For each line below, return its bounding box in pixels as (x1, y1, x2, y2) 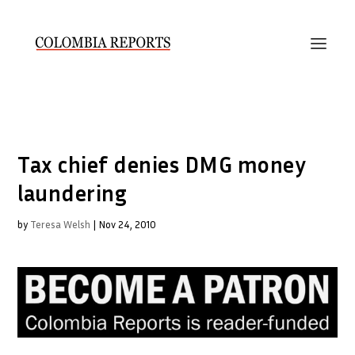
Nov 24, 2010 (98, 218, 157, 231)
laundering (17, 180, 128, 206)
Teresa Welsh (30, 218, 91, 231)
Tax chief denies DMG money (17, 151, 307, 177)
